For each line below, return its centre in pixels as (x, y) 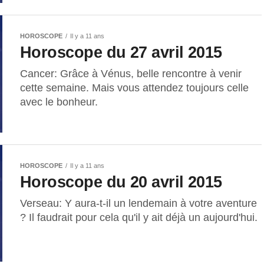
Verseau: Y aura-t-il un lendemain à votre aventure (138, 203)
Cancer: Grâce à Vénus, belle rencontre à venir (131, 74)
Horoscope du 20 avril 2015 (121, 181)
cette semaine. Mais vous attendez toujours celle (134, 88)
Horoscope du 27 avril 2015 (121, 52)
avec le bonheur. (59, 102)
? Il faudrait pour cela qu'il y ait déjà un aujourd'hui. (139, 217)
